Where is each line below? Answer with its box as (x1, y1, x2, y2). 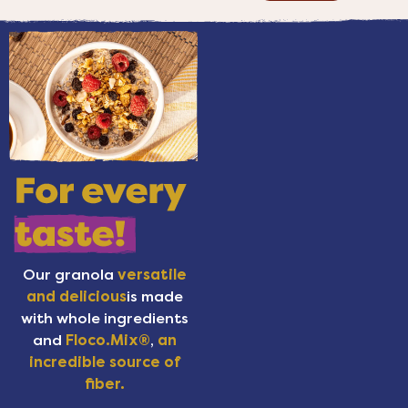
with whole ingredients (20, 310, 189, 328)
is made (126, 288, 183, 306)
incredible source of (28, 353, 180, 372)
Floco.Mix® (65, 331, 150, 350)
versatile (117, 266, 187, 284)
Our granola (22, 266, 117, 284)
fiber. (84, 375, 125, 393)
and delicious (25, 288, 127, 306)
